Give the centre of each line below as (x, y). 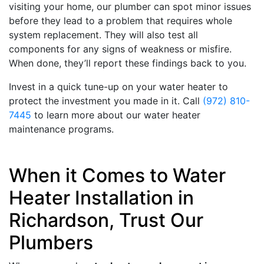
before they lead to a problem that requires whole (121, 20)
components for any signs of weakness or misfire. (120, 49)
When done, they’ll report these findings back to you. (128, 63)
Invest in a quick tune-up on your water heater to (118, 86)
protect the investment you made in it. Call (106, 100)
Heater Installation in (101, 197)
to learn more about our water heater (116, 115)
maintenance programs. (61, 129)
